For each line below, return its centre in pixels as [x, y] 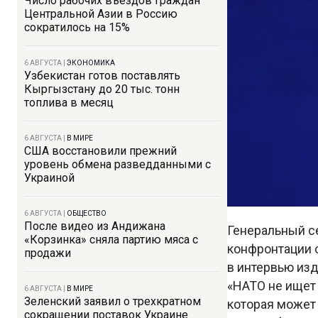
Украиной [49, 178]
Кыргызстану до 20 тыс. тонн [102, 89]
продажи [48, 253]
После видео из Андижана [95, 226]
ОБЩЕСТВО [87, 213]
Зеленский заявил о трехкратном [113, 301]
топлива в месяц [69, 103]
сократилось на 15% [77, 27]
